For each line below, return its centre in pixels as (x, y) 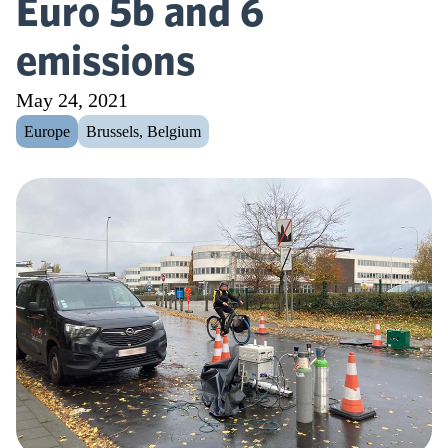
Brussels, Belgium (143, 131)
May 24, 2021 (72, 100)
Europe (47, 131)
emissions (105, 60)
